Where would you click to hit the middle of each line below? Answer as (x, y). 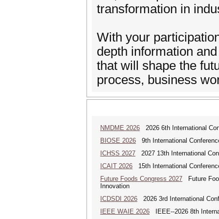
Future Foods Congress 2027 (141, 179)
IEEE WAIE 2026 (125, 211)
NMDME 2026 (120, 128)
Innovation (115, 186)
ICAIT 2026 (116, 166)
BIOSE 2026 (118, 141)
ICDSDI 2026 (119, 199)
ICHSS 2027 (118, 153)
